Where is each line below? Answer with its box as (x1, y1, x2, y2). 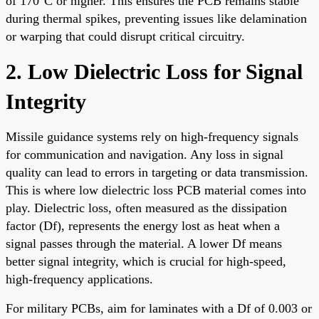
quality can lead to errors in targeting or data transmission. (6, 164, 308, 179)
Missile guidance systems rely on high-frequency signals (6, 129, 298, 144)
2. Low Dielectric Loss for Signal (6, 59, 303, 83)
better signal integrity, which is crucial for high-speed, (6, 253, 286, 268)
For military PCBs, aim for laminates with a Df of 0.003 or (6, 300, 312, 315)
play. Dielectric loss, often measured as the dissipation (6, 200, 287, 215)
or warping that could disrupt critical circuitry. (6, 28, 245, 43)
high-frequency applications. (6, 271, 153, 286)
